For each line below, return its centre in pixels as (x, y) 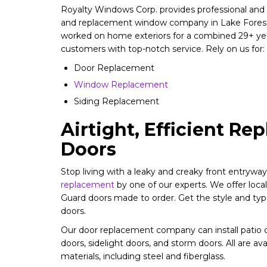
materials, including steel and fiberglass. (143, 256)
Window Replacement (121, 85)
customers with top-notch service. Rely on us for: (163, 49)
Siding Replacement (117, 101)
